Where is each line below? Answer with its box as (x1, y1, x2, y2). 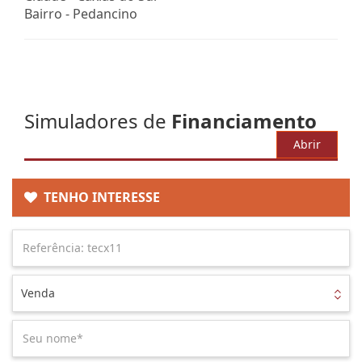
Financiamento (171, 107, 317, 134)
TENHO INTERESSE (37, 187, 160, 206)
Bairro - (24, 4, 73, 23)
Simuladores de (24, 107, 171, 134)
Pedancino (73, 4, 137, 23)
